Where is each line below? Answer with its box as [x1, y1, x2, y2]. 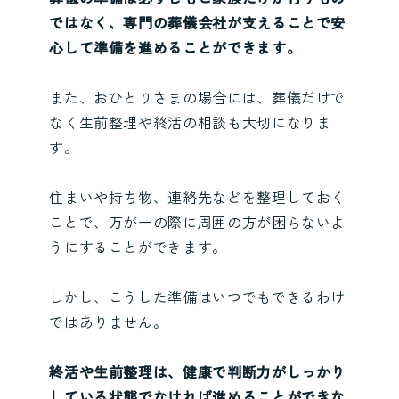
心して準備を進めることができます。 [49, 37, 302, 59]
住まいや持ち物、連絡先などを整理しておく [49, 186, 346, 208]
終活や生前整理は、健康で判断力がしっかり [49, 361, 346, 383]
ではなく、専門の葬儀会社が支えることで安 [49, 12, 346, 34]
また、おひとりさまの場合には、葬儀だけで [49, 86, 346, 109]
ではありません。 [49, 311, 168, 333]
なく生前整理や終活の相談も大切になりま [49, 111, 331, 134]
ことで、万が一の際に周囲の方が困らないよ [49, 211, 346, 233]
